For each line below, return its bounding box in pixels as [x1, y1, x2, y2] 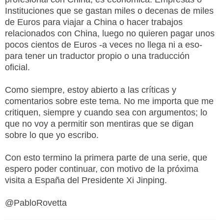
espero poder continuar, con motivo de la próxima [5, 164, 198, 174]
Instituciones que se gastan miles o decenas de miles [5, 5, 214, 16]
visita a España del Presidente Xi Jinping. [5, 175, 167, 185]
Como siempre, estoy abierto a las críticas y [5, 84, 176, 95]
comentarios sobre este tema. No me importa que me [5, 96, 214, 106]
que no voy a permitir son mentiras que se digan [5, 118, 193, 129]
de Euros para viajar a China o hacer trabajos [5, 17, 183, 27]
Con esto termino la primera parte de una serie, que [5, 152, 207, 163]
